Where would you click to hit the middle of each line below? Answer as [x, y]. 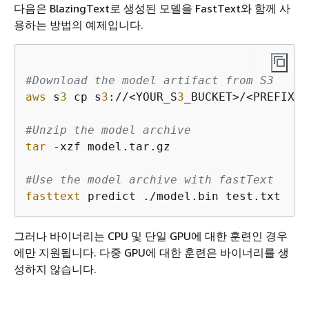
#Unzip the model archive [108, 130]
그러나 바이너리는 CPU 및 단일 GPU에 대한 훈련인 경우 [151, 236]
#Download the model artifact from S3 [150, 80]
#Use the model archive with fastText [150, 179]
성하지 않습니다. [55, 269]
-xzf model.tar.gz [108, 146]
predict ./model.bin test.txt [181, 196]
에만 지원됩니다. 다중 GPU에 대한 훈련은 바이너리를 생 [151, 252]
